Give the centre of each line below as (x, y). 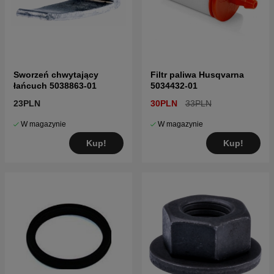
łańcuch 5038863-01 (55, 86)
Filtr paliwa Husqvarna (197, 75)
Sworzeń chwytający (56, 75)
